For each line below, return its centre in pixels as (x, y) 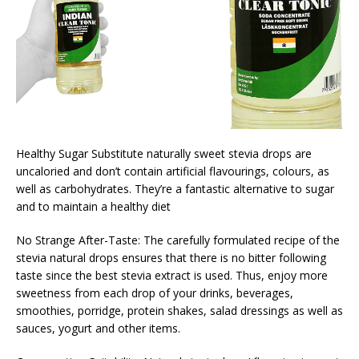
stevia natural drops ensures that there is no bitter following (171, 257)
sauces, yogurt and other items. (98, 328)
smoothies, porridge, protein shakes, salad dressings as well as (179, 310)
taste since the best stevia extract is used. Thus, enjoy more (172, 275)
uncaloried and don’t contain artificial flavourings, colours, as (173, 171)
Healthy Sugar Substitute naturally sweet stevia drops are (164, 153)
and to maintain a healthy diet (93, 206)
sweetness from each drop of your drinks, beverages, (155, 292)
